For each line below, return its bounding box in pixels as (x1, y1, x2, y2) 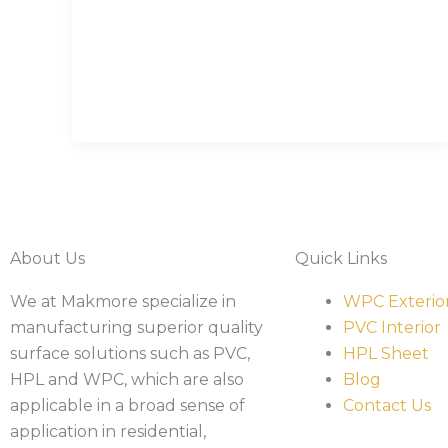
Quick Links (295, 248, 387, 268)
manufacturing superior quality (10, 317, 263, 337)
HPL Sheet (343, 343, 429, 363)
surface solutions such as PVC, (10, 343, 250, 363)
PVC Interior (343, 317, 441, 337)
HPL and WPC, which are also (10, 369, 244, 389)
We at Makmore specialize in (10, 291, 236, 311)
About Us (10, 248, 85, 268)
